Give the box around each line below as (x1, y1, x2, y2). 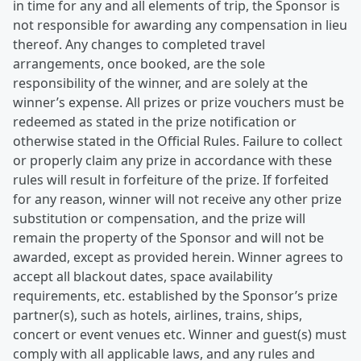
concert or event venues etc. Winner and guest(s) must (13, 326, 346, 343)
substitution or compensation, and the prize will (13, 210, 305, 227)
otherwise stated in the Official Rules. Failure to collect (13, 132, 342, 150)
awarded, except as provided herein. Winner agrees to (13, 248, 343, 266)
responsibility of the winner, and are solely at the (13, 74, 308, 92)
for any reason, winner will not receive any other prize (13, 190, 342, 208)
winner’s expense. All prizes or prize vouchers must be (13, 93, 344, 111)
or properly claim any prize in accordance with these (13, 151, 332, 169)
